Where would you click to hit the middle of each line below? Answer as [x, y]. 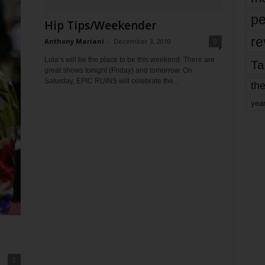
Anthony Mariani [74, 41]
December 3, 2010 [142, 41]
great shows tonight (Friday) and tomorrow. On [118, 70]
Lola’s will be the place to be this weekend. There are [129, 60]
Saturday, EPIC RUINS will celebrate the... [111, 81]
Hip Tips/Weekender [100, 25]
